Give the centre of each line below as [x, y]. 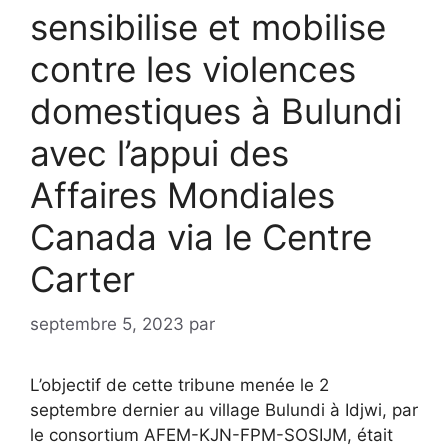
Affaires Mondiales [182, 195]
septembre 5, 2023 [107, 323]
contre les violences [193, 69]
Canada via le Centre [201, 237]
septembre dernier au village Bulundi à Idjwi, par [224, 409]
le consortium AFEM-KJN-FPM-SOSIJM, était [211, 434]
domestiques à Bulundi [216, 111]
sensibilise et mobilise [208, 27]
